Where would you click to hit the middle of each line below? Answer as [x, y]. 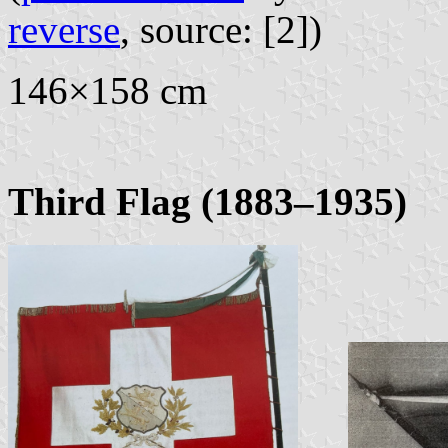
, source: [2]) [221, 29]
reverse [64, 29]
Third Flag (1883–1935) [207, 201]
